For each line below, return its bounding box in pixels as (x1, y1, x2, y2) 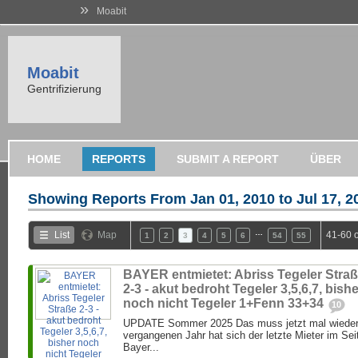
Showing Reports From (28, 191, 190, 207)
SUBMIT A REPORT (177, 153, 279, 165)
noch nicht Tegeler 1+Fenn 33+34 (123, 296, 327, 311)
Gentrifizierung (27, 82, 101, 95)
